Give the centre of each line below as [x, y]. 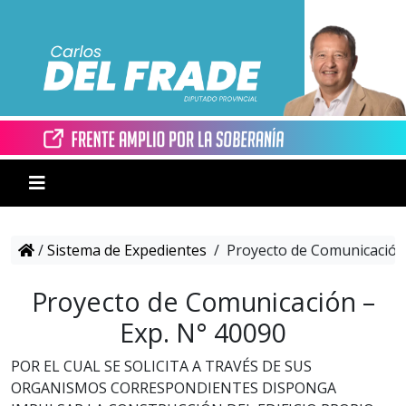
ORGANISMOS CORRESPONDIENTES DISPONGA [174, 388]
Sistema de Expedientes [127, 251]
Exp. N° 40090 [203, 333]
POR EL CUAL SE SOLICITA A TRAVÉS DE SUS [161, 367]
